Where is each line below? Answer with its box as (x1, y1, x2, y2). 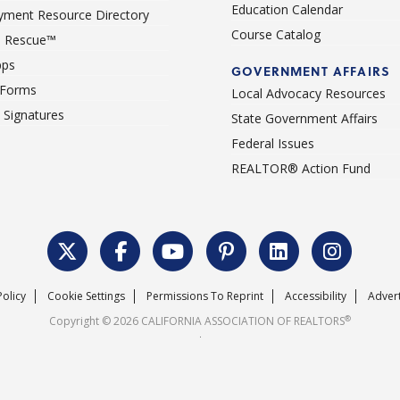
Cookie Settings (46, 288, 125, 304)
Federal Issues (231, 135, 314, 153)
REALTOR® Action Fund (231, 160, 371, 178)
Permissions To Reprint (146, 288, 263, 304)
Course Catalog (231, 26, 321, 44)
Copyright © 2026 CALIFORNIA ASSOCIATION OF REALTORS (49, 313, 345, 329)
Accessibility (284, 288, 346, 304)
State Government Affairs (231, 110, 378, 128)
